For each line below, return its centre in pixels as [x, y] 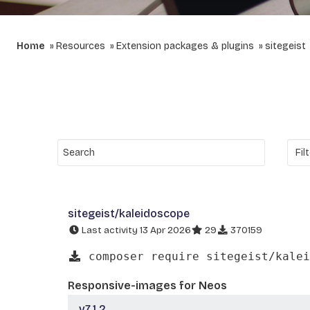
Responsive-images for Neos [147, 285]
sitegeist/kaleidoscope [129, 213]
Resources [81, 46]
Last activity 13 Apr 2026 [135, 230]
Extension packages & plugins [185, 46]
